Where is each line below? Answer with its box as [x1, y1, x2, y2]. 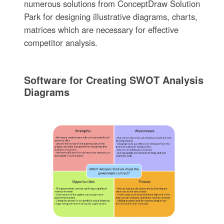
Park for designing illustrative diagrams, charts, [24, 10, 198, 22]
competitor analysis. [24, 36, 98, 48]
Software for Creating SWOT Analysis [24, 72, 204, 87]
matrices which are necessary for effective [24, 23, 179, 35]
